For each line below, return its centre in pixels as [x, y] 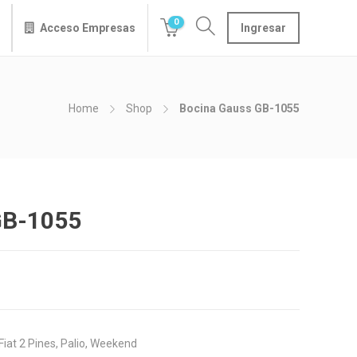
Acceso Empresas [88, 28]
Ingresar [263, 28]
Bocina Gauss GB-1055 [239, 108]
